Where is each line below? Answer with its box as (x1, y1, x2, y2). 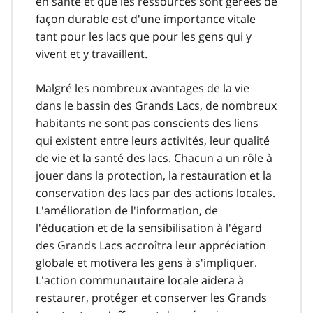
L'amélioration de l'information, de (36, 202, 218, 218)
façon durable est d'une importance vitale (36, 10, 256, 27)
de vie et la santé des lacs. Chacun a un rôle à (36, 150, 272, 166)
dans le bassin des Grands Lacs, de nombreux (36, 97, 277, 113)
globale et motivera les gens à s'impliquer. (36, 254, 257, 270)
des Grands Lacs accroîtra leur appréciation (36, 237, 266, 253)
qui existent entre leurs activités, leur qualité (36, 132, 270, 148)
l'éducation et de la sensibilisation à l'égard (36, 219, 262, 235)
